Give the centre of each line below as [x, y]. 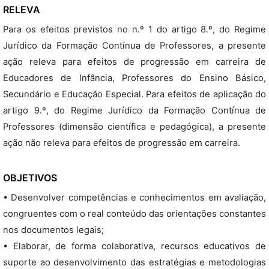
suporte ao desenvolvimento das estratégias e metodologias [134, 262]
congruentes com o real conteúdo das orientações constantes [134, 214]
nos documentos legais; [53, 230]
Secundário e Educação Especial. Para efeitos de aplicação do [134, 94]
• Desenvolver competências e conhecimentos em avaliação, [134, 198]
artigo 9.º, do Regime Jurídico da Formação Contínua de [134, 110]
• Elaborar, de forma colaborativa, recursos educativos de [134, 246]
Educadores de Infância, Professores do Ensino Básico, [134, 78]
